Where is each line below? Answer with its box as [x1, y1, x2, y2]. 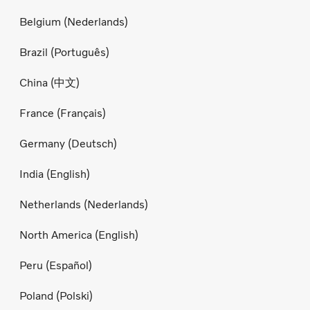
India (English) [19, 167, 90, 181]
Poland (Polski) [19, 289, 93, 303]
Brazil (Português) [19, 46, 109, 60]
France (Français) [19, 107, 106, 120]
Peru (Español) [19, 259, 92, 273]
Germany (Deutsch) [19, 137, 117, 151]
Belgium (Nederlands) [19, 15, 128, 29]
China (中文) [19, 76, 80, 90]
